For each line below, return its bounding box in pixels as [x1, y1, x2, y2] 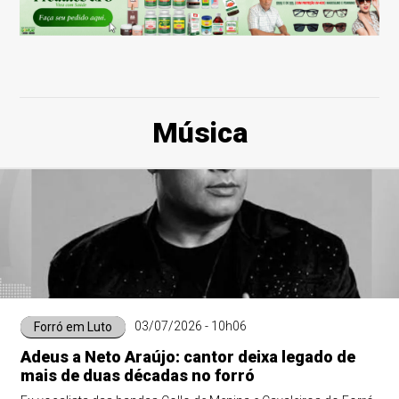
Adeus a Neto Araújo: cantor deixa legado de [20, 347, 355, 366]
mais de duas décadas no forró [20, 366, 255, 385]
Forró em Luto [33, 320, 112, 334]
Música [151, 116, 248, 150]
